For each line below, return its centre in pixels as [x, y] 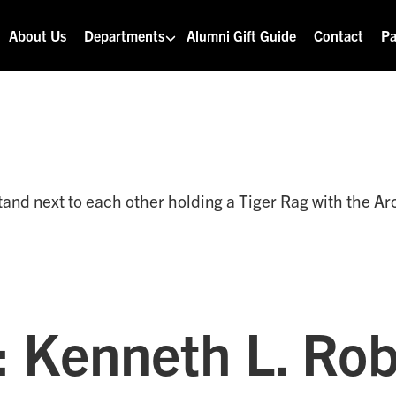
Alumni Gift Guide [242, 35]
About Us [38, 35]
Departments [125, 35]
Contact [339, 35]
